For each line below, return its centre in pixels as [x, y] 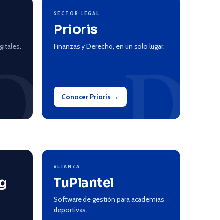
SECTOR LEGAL [77, 13]
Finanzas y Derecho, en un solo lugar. [109, 46]
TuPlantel [84, 183]
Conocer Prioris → [90, 97]
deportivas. [71, 210]
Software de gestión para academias [109, 199]
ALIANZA [67, 166]
